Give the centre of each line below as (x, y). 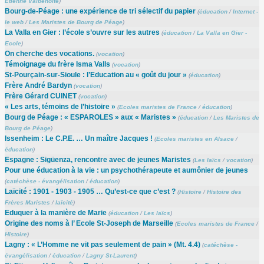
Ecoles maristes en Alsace (195, 138)
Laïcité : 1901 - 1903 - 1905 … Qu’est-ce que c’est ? (90, 191)
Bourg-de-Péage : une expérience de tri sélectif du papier (100, 11)
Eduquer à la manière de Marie (55, 212)
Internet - (245, 11)
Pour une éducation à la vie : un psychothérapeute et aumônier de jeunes (126, 170)
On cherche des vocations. (49, 53)
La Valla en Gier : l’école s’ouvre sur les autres (82, 32)
